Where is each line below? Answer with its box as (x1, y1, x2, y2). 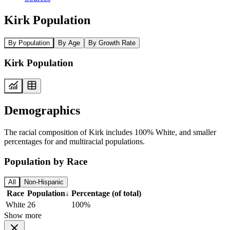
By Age (58, 39, 80, 47)
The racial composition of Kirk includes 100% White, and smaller (4, 127, 216, 137)
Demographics (4, 103, 80, 117)
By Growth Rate (88, 39, 136, 47)
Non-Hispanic (24, 178, 64, 186)
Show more (4, 211, 42, 220)
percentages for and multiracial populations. (4, 137, 145, 146)
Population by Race (4, 156, 87, 167)
